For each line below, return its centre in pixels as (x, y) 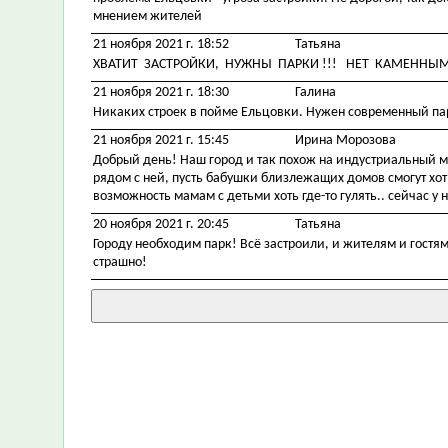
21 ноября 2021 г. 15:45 (161, 140)
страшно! (120, 262)
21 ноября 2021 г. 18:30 (161, 92)
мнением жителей (147, 16)
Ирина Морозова (345, 140)
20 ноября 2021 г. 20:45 (161, 224)
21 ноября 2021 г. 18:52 (161, 44)
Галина (315, 92)
